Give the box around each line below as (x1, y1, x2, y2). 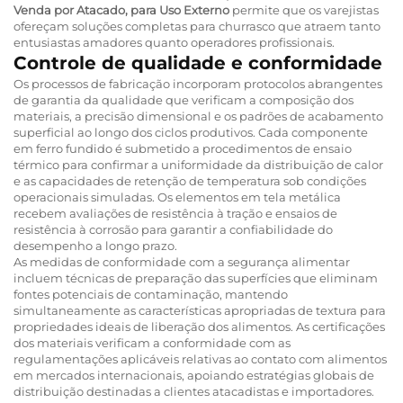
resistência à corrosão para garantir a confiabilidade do (13, 221, 333, 237)
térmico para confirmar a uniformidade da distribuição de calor (13, 157, 383, 172)
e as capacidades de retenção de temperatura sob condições (13, 173, 366, 188)
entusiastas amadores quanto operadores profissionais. (13, 34, 335, 49)
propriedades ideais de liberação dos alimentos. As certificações (13, 318, 385, 334)
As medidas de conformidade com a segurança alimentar (13, 254, 350, 269)
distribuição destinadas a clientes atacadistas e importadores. (13, 383, 374, 399)
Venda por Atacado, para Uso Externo (13, 2, 232, 17)
